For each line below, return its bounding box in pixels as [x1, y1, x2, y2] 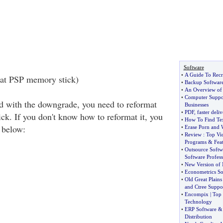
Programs [184, 139, 207, 145]
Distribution [184, 214, 212, 220]
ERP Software [184, 206, 217, 212]
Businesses [184, 102, 209, 108]
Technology [184, 199, 212, 205]
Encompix [184, 191, 209, 197]
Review [184, 131, 202, 137]
